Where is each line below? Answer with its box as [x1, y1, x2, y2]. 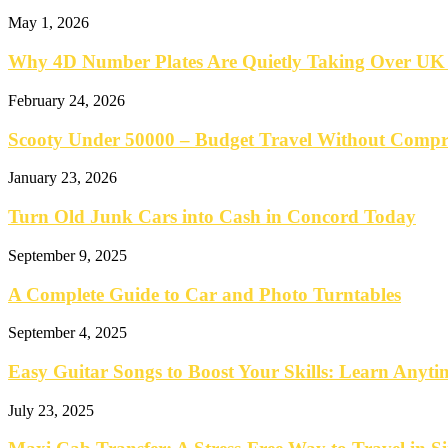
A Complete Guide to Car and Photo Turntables [8, 283, 401, 305]
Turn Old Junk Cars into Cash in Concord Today [8, 206, 416, 228]
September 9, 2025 [8, 246, 127, 264]
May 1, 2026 [8, 14, 89, 32]
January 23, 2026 [8, 169, 117, 187]
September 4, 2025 [8, 324, 127, 342]
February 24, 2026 [8, 91, 125, 109]
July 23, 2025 [8, 401, 94, 419]
